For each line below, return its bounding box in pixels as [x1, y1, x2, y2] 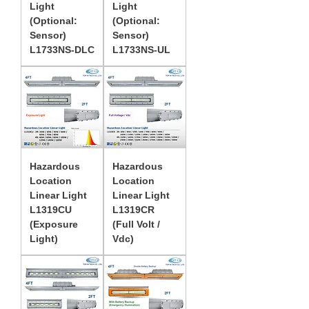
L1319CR [112, 204, 154, 215]
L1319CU [30, 204, 72, 215]
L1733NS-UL [112, 44, 170, 55]
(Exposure [30, 219, 78, 230]
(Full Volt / [112, 219, 160, 230]
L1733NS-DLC [30, 44, 94, 55]
